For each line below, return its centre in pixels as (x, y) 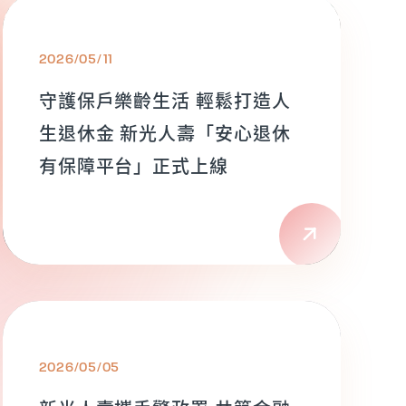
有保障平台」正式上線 (134, 165)
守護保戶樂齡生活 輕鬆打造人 (165, 100)
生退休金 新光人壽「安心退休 (165, 133)
